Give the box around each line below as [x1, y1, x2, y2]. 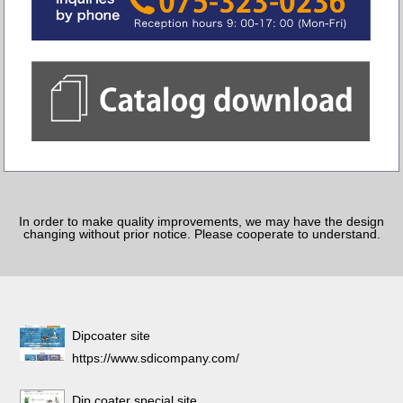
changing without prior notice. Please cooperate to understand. [22, 226, 381, 241]
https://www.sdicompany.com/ [72, 351, 240, 366]
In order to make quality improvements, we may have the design [19, 213, 384, 228]
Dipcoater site [72, 328, 151, 344]
